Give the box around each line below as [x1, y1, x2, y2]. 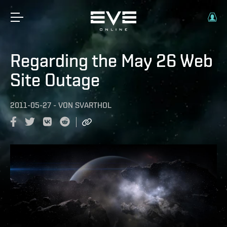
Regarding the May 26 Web [10, 50, 213, 71]
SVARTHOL [75, 100, 111, 110]
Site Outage [10, 69, 100, 90]
